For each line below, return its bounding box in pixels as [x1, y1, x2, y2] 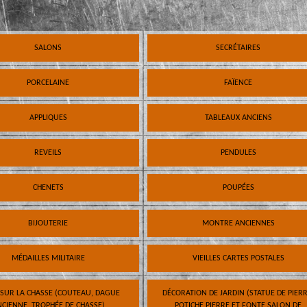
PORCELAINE [27, 79, 70, 88]
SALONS [34, 44, 62, 53]
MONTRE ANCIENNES [201, 219, 275, 228]
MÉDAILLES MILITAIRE [11, 254, 85, 262]
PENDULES [220, 149, 256, 158]
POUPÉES [222, 184, 254, 193]
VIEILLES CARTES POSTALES [192, 254, 284, 262]
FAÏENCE [224, 79, 253, 88]
